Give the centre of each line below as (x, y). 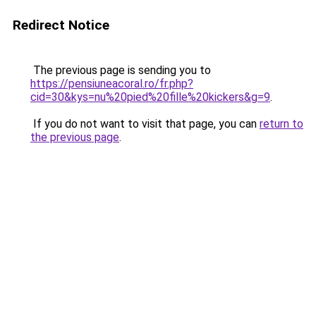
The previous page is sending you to (121, 70)
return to (281, 124)
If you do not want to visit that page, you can (145, 124)
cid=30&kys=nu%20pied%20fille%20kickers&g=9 (150, 97)
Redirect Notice (61, 25)
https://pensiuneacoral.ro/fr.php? (112, 84)
